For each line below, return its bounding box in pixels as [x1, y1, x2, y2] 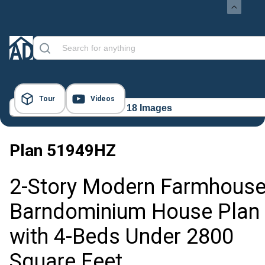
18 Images [127, 102, 172, 113]
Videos [91, 95, 115, 103]
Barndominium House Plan [9, 199, 260, 225]
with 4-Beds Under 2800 [9, 224, 234, 250]
